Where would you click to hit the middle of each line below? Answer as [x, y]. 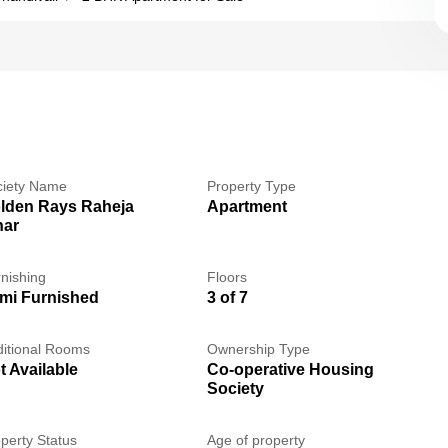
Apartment [246, 206]
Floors [226, 277]
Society [235, 388]
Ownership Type [258, 349]
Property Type [251, 186]
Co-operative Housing [290, 369]
